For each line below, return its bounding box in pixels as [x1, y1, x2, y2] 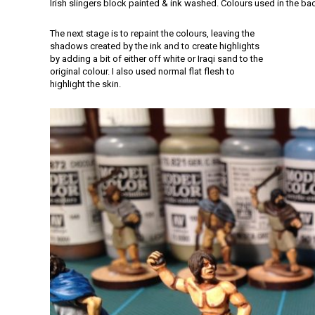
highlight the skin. [50, 79, 121, 89]
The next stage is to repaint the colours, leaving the [50, 28, 255, 39]
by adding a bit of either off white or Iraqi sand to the [50, 53, 263, 64]
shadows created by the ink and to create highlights [50, 41, 259, 51]
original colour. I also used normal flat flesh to [50, 66, 235, 77]
